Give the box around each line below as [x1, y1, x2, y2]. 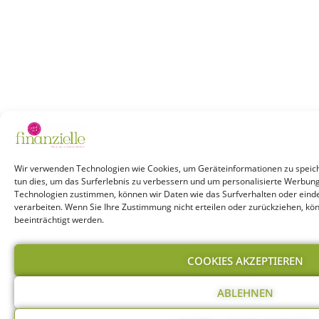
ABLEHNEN [216, 285, 273, 300]
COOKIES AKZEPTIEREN [187, 253, 303, 268]
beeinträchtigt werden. [14, 214, 104, 226]
